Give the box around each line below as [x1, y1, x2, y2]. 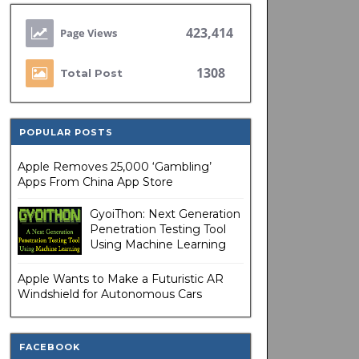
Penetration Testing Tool [89, 222, 226, 236]
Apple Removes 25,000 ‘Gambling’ [17, 159, 212, 174]
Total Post [59, 67, 123, 79]
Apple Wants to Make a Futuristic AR [17, 272, 224, 286]
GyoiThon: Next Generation [89, 207, 240, 221]
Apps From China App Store [17, 175, 176, 189]
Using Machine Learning [89, 237, 226, 252]
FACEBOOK [18, 341, 80, 353]
